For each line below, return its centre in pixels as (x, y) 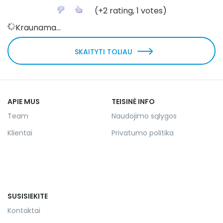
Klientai (20, 133)
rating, (122, 11)
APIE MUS (24, 102)
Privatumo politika (143, 133)
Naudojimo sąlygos (144, 116)
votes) (153, 11)
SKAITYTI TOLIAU (104, 52)
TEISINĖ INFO (133, 102)
